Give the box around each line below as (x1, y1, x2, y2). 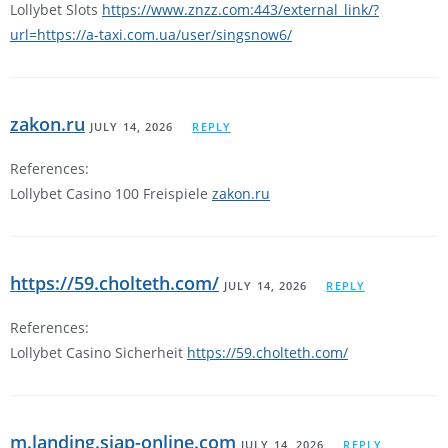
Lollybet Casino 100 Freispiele (10, 184, 212, 204)
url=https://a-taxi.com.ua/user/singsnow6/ (10, 25, 292, 45)
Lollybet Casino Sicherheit (10, 343, 187, 363)
